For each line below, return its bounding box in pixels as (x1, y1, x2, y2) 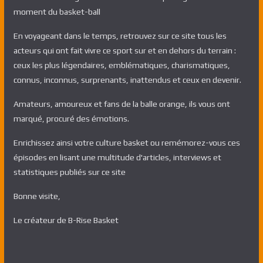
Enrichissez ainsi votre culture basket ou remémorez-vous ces (13, 138, 240, 147)
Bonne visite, (13, 191, 60, 201)
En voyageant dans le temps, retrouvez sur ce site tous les (13, 31, 227, 41)
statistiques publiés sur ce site (13, 167, 126, 177)
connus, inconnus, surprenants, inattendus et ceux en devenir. (13, 75, 241, 85)
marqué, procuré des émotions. (13, 114, 129, 123)
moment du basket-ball (13, 7, 100, 16)
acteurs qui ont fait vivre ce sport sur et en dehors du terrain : (13, 46, 236, 55)
